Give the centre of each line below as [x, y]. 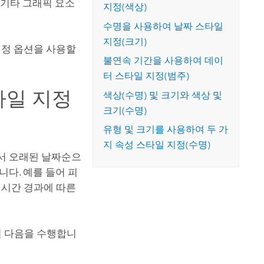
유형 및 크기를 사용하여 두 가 [166, 130]
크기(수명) [125, 110]
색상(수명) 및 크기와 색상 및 [163, 95]
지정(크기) [125, 41]
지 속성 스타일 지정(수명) [157, 145]
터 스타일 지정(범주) [146, 76]
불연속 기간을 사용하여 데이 [164, 61]
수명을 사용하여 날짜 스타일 [164, 26]
